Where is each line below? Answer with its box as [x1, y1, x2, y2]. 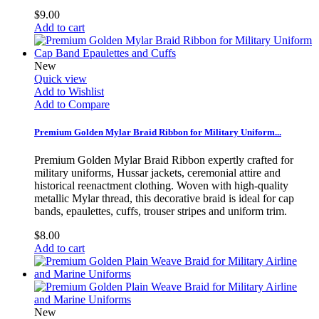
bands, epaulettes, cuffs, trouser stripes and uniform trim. [34, 205, 287, 218]
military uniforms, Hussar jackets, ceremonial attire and [34, 167, 281, 179]
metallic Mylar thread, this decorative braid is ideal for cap [34, 192, 294, 205]
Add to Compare [34, 98, 110, 110]
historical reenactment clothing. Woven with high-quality [34, 179, 288, 192]
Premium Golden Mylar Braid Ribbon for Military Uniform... [34, 126, 281, 137]
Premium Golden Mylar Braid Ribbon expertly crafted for [34, 154, 293, 167]
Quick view [34, 72, 87, 85]
